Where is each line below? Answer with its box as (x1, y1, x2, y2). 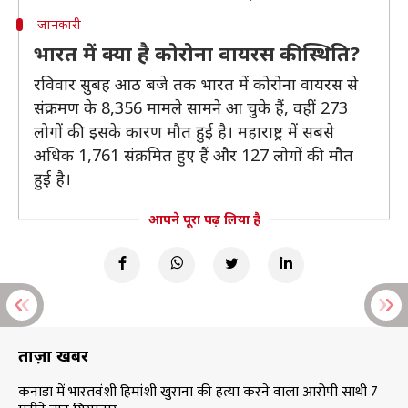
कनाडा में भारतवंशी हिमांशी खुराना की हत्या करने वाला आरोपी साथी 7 (18, 380, 378, 404)
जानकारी (36, 15, 81, 33)
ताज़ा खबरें (18, 344, 88, 366)
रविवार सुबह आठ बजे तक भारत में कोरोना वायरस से (34, 73, 358, 95)
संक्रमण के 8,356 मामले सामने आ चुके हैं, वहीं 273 (34, 97, 348, 118)
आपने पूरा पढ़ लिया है (148, 210, 260, 228)
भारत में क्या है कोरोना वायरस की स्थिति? (34, 39, 360, 66)
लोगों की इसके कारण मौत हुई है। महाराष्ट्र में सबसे (34, 120, 334, 142)
